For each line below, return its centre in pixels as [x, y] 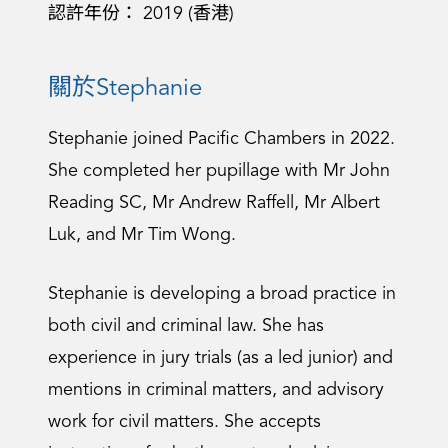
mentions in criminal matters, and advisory [216, 390]
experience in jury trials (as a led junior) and [220, 358]
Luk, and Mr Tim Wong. [142, 235]
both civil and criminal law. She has [186, 326]
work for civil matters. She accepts [184, 422]
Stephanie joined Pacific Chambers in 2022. [221, 139]
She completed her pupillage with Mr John [219, 171]
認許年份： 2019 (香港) [141, 14]
